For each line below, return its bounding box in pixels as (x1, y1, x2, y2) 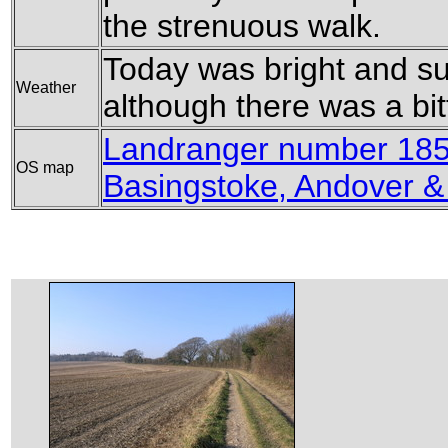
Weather (16, 78, 76, 96)
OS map (16, 158, 74, 176)
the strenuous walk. (103, 7, 381, 44)
